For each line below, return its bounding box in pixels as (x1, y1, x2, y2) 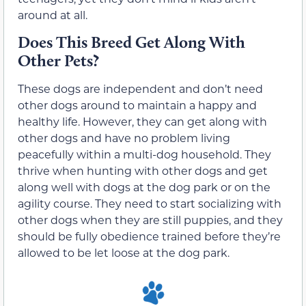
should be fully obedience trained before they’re (18, 229, 281, 244)
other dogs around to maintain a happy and (18, 98, 257, 113)
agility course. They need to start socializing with (18, 196, 281, 211)
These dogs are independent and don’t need (18, 81, 263, 96)
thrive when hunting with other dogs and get (18, 163, 268, 178)
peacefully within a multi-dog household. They (18, 147, 271, 162)
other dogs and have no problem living (18, 130, 230, 145)
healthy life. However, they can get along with (18, 114, 267, 129)
